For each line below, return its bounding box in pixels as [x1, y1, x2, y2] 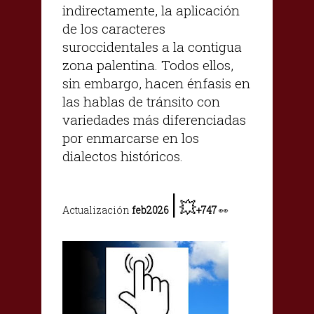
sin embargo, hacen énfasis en [62, 74, 250, 92]
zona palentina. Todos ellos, [62, 55, 233, 74]
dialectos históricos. [62, 146, 183, 165]
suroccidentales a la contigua [62, 37, 242, 55]
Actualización [62, 203, 132, 217]
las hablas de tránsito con [62, 92, 220, 110]
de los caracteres [62, 19, 165, 37]
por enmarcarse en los [62, 128, 199, 146]
